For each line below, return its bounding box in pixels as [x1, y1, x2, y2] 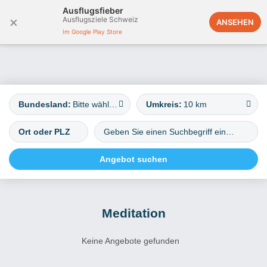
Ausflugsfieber [63, 5, 123, 15]
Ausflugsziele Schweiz [63, 15, 138, 24]
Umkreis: [146, 100, 182, 109]
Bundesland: [18, 100, 71, 109]
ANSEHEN [216, 17, 254, 27]
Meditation [101, 206, 166, 220]
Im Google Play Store [63, 28, 122, 35]
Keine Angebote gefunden [82, 236, 179, 246]
